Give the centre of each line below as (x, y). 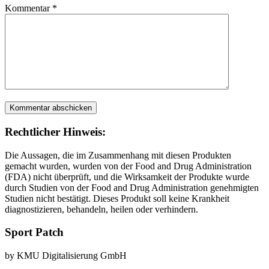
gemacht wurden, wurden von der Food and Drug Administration (128, 166)
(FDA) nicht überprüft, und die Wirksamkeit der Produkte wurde (127, 177)
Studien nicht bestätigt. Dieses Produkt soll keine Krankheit (117, 198)
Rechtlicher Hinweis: (55, 131)
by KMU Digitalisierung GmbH (66, 255)
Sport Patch (34, 232)
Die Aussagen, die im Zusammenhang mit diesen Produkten (118, 155)
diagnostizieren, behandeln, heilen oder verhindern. (101, 209)
